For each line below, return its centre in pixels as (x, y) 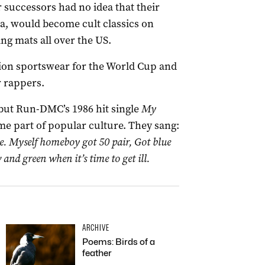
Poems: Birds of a (119, 242)
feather (97, 253)
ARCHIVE (96, 228)
